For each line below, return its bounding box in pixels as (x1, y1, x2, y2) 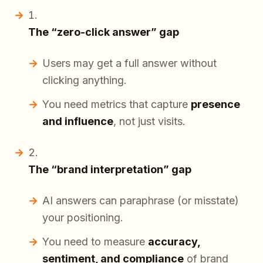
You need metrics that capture (42, 98, 191, 111)
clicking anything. (42, 74, 127, 87)
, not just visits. (113, 115, 186, 128)
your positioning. (42, 211, 123, 224)
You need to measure (42, 235, 148, 248)
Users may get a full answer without (42, 57, 217, 70)
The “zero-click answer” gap (28, 26, 179, 39)
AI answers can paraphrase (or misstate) (42, 194, 239, 207)
